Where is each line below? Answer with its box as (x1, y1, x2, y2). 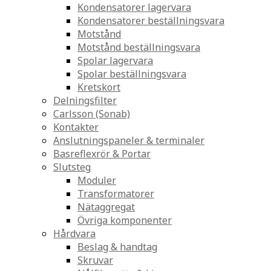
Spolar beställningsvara (77, 67, 186, 80)
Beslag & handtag (77, 240, 157, 253)
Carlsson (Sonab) (53, 107, 130, 120)
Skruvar (77, 253, 113, 267)
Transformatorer (77, 187, 154, 200)
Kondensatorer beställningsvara (77, 14, 224, 27)
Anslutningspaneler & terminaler (53, 134, 204, 147)
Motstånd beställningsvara (77, 41, 200, 54)
